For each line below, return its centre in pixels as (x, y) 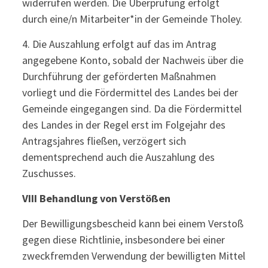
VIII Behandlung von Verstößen (96, 198)
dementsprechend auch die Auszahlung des (118, 157)
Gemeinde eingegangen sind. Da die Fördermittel (132, 109)
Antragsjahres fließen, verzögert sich (104, 141)
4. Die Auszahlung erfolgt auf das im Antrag (119, 44)
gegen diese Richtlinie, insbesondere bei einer (123, 240)
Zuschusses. (49, 173)
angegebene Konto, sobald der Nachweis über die (133, 60)
